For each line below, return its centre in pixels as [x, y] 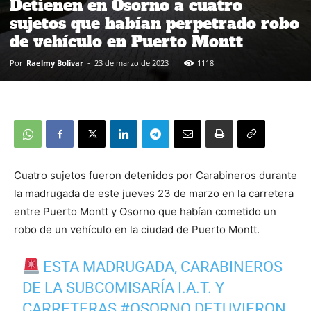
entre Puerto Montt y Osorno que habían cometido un [145, 211]
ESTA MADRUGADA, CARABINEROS [161, 267]
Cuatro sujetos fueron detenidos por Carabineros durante [155, 175]
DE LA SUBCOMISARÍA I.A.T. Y [124, 288]
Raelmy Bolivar [55, 63]
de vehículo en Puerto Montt [126, 42]
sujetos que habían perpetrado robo [154, 24]
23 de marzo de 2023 [132, 63]
